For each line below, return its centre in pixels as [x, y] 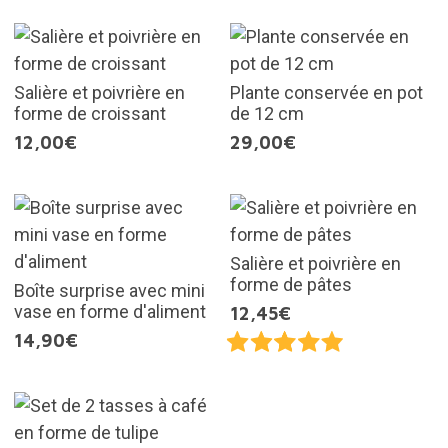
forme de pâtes [291, 284]
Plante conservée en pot [326, 92]
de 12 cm [267, 113]
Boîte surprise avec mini [109, 290]
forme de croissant [89, 113]
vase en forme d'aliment [109, 311]
